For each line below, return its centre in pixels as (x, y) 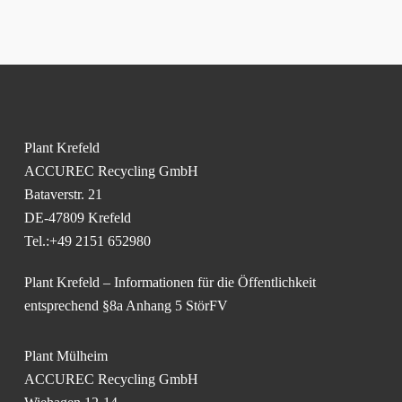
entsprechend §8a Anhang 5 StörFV (126, 306)
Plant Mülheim (66, 356)
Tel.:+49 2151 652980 (87, 241)
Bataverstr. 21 (63, 195)
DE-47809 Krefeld (77, 218)
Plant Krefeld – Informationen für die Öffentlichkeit (170, 283)
